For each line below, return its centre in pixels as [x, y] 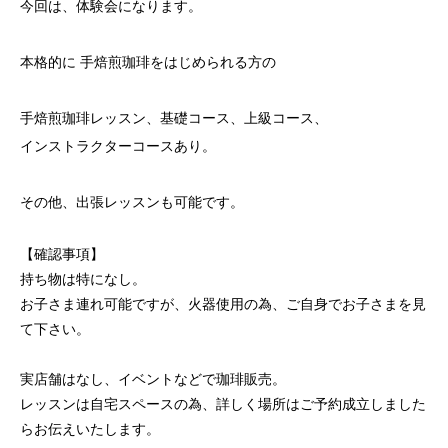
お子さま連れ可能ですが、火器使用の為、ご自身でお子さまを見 [223, 304]
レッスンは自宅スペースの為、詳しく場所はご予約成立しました [223, 404]
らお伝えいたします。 [90, 429]
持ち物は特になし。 [83, 279]
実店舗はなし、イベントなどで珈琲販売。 [153, 379]
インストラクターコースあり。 [118, 146]
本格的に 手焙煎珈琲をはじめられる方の [148, 62]
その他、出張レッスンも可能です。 [132, 202]
